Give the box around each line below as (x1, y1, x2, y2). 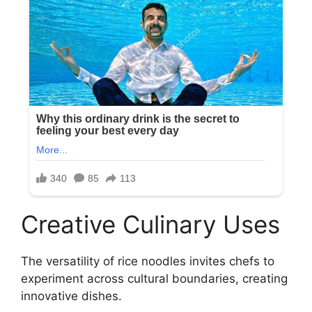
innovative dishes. (21, 289, 122, 304)
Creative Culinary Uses (21, 210, 280, 240)
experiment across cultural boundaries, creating (21, 272, 288, 286)
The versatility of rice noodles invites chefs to (21, 254, 274, 269)
